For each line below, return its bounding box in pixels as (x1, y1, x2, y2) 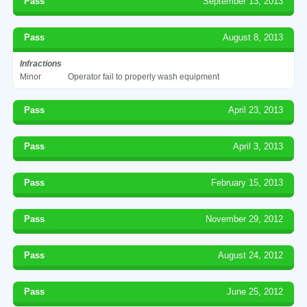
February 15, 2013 (211, 177, 284, 188)
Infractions (19, 58, 62, 69)
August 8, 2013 (223, 32, 284, 42)
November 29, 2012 (206, 213, 284, 224)
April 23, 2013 (228, 104, 284, 115)
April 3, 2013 (233, 140, 284, 151)
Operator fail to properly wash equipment (67, 71, 219, 82)
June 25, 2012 (227, 286, 284, 297)
